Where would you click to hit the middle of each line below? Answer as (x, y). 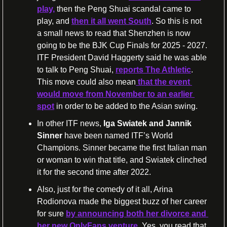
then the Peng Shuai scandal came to (123, 9)
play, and (54, 21)
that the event (163, 82)
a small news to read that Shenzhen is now (114, 33)
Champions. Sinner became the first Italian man (122, 147)
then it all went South (111, 21)
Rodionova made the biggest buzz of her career (122, 201)
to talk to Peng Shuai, (76, 69)
